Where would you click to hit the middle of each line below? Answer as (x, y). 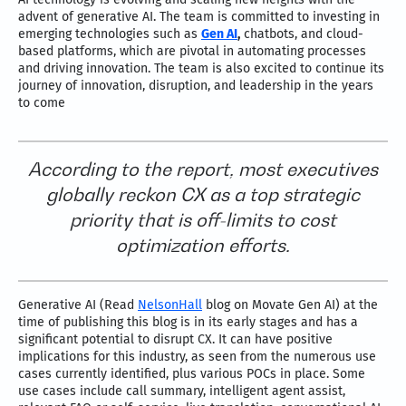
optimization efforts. (203, 246)
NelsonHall (170, 305)
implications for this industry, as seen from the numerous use (197, 357)
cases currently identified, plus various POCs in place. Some (192, 374)
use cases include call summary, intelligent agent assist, (182, 391)
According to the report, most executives (203, 169)
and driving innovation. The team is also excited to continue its (201, 69)
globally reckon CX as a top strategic (203, 195)
